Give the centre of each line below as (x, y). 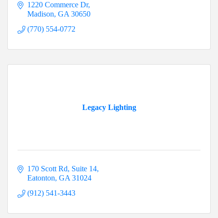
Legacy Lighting (109, 108)
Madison (41, 14)
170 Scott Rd (47, 169)
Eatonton (41, 178)
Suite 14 (84, 169)
